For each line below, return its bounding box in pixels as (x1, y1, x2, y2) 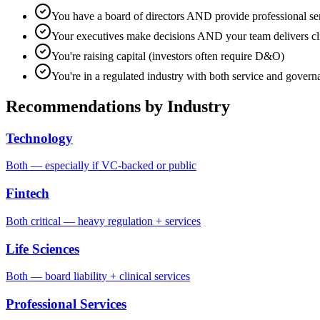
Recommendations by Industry (6, 96, 230, 116)
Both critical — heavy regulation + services (6, 214, 201, 227)
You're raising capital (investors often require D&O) (51, 49, 284, 62)
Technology (6, 130, 73, 146)
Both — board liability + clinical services (6, 270, 190, 283)
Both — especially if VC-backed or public (6, 159, 196, 172)
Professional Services (6, 296, 126, 312)
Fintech (6, 186, 49, 201)
